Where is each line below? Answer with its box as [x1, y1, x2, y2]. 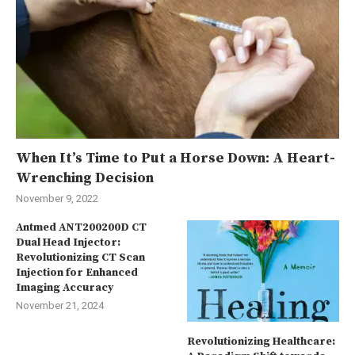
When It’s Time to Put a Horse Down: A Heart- [16, 149, 335, 168]
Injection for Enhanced [16, 265, 138, 281]
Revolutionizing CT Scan [16, 250, 145, 265]
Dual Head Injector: [16, 235, 120, 250]
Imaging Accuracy [16, 281, 113, 296]
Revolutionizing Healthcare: [187, 334, 336, 349]
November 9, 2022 [16, 193, 98, 205]
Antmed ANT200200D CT [16, 220, 147, 235]
